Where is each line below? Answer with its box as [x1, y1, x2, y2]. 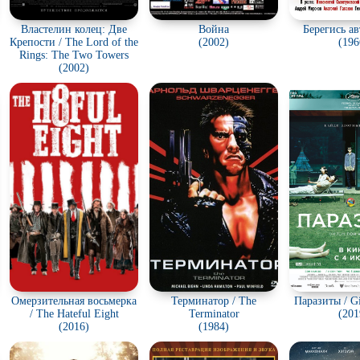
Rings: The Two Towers [19, 49, 129, 61]
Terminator [188, 308, 239, 320]
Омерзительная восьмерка [11, 295, 137, 307]
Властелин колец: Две [21, 23, 127, 35]
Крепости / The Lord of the [10, 36, 138, 48]
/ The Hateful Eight [29, 308, 119, 320]
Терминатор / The [171, 295, 256, 307]
